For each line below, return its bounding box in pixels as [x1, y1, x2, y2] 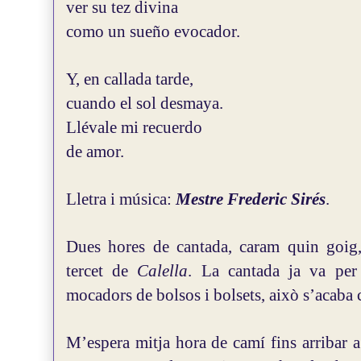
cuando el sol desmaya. [66, 93, 223, 113]
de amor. [66, 142, 124, 161]
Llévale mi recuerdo [66, 118, 202, 137]
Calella [137, 261, 189, 280]
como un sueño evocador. [66, 22, 240, 41]
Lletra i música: [66, 189, 176, 209]
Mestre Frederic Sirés [176, 189, 326, 209]
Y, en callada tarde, [66, 69, 193, 89]
